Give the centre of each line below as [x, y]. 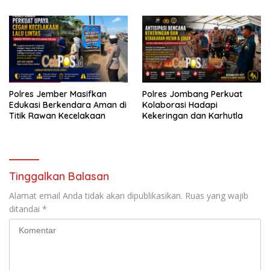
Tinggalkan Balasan [59, 176]
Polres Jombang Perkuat [192, 94]
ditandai [26, 209]
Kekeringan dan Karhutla [193, 115]
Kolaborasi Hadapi [180, 105]
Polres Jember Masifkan [58, 94]
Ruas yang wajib [217, 195]
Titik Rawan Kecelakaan [57, 115]
